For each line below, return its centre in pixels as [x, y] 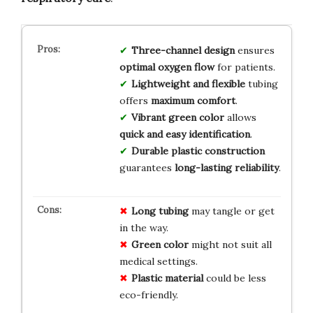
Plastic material [167, 278]
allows [240, 117]
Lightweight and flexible [188, 83]
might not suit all [230, 244]
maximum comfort [193, 100]
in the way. [144, 227]
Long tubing [160, 211]
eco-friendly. [148, 294]
